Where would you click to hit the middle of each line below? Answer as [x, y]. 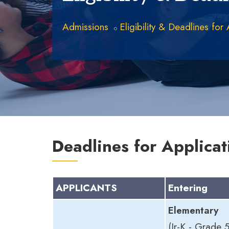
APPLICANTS [86, 188]
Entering [188, 188]
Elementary [193, 210]
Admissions [85, 27]
